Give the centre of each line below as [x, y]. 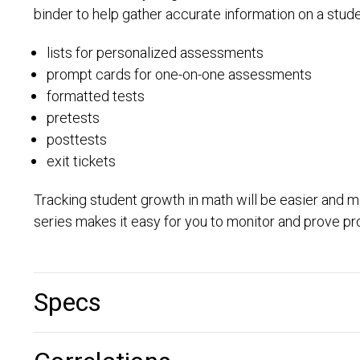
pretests [74, 119]
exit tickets [82, 162]
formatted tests [96, 97]
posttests [77, 140]
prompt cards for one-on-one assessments [180, 75]
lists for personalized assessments [155, 53]
